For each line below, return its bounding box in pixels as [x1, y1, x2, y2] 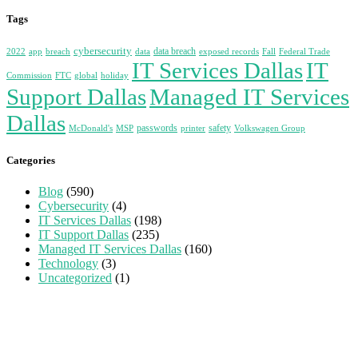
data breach [153, 46, 196, 57]
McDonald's [69, 124, 113, 133]
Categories [6, 154, 55, 167]
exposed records [199, 47, 259, 56]
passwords [137, 122, 177, 133]
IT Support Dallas [38, 228, 129, 242]
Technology [38, 257, 98, 271]
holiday [101, 71, 129, 80]
